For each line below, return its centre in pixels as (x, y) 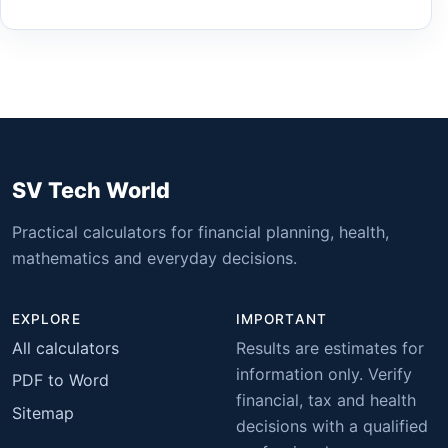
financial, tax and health (326, 399)
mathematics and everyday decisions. (154, 257)
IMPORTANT (281, 318)
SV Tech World (91, 190)
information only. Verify (324, 373)
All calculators (65, 347)
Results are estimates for (330, 347)
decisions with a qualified (332, 425)
